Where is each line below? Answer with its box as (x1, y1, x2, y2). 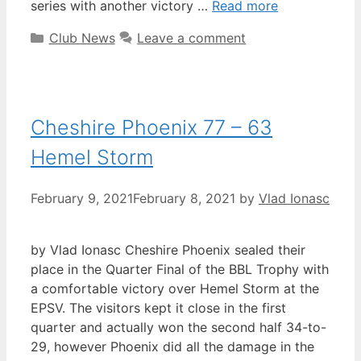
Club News (48, 29, 115, 46)
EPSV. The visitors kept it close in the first (31, 300, 286, 317)
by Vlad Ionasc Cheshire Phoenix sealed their (31, 242, 305, 259)
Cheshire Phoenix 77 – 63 (31, 114, 272, 139)
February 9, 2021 (31, 190, 133, 207)
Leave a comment (137, 29, 247, 46)
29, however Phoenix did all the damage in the (31, 338, 314, 355)
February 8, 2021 (133, 190, 235, 207)
